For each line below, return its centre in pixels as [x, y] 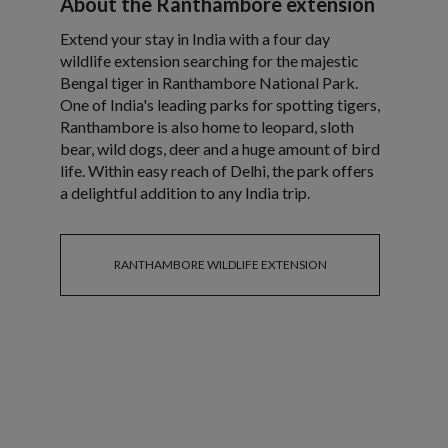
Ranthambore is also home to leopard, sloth [207, 127]
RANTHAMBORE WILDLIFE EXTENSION [220, 265]
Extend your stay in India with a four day [195, 39]
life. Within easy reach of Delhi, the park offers [217, 171]
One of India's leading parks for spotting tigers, [220, 105]
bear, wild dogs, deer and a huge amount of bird [220, 149]
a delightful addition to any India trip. [185, 193]
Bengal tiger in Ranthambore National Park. [209, 83]
